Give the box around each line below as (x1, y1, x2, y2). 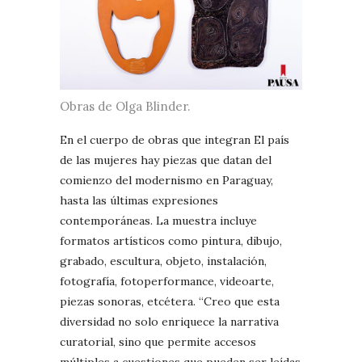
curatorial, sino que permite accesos (60, 335, 256, 350)
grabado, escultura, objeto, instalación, (60, 254, 267, 269)
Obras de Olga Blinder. (60, 99, 191, 115)
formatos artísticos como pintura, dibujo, (60, 234, 282, 249)
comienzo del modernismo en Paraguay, (60, 173, 273, 188)
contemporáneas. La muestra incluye (60, 213, 257, 229)
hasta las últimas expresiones (60, 193, 218, 208)
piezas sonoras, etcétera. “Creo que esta (60, 294, 280, 309)
